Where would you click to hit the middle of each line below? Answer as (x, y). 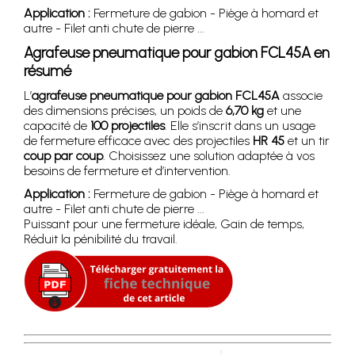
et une (282, 110)
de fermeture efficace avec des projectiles (138, 140)
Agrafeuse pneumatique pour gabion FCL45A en (177, 52)
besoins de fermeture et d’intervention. (127, 170)
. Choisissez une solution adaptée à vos (209, 155)
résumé (48, 71)
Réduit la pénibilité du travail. (101, 239)
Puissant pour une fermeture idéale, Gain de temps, (164, 223)
